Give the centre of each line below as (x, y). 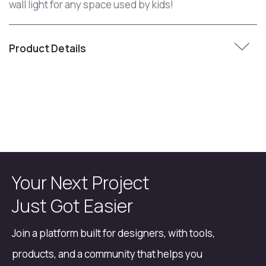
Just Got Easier (72, 206)
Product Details (47, 48)
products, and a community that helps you (107, 254)
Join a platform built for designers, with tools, (113, 233)
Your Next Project (81, 183)
